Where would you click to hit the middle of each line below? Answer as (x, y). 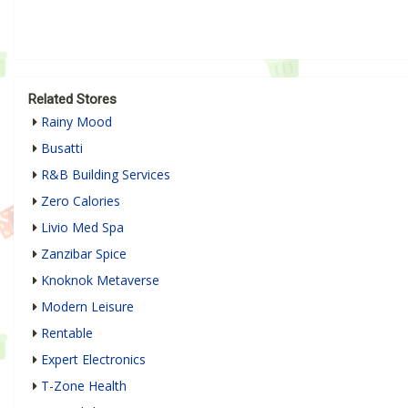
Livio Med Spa (82, 228)
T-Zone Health (84, 386)
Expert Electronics (93, 360)
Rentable (67, 333)
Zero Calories (81, 201)
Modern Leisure (87, 307)
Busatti (62, 148)
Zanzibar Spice (84, 254)
